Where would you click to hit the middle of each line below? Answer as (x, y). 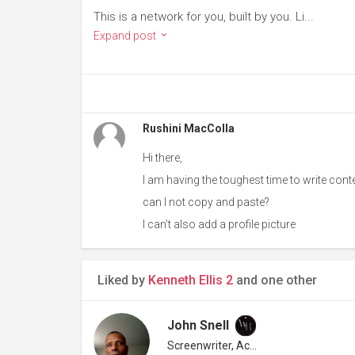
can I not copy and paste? (206, 202)
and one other (275, 280)
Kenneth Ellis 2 (191, 280)
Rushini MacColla (188, 128)
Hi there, (162, 158)
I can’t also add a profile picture (219, 224)
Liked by (123, 280)
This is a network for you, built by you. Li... (204, 17)
